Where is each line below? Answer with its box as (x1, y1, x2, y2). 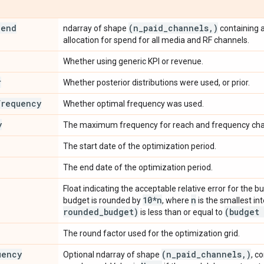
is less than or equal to (138, 207, 225, 217)
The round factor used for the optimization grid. (63, 228, 240, 238)
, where (162, 195, 191, 205)
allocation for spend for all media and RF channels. (63, 35, 249, 45)
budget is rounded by (63, 195, 143, 205)
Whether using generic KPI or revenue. (63, 56, 203, 66)
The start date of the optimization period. (63, 141, 216, 151)
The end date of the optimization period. (63, 162, 213, 172)
